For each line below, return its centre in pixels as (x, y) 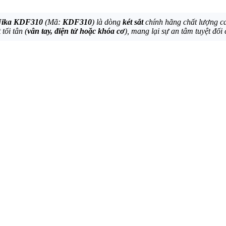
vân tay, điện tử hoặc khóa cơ (76, 31)
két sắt (133, 22)
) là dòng (107, 22)
